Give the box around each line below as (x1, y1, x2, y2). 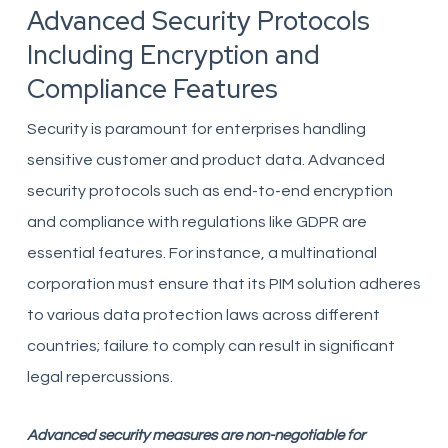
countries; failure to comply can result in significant (26, 338, 395, 354)
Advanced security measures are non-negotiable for (26, 428, 365, 443)
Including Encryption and (26, 38, 320, 72)
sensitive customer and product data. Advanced (26, 152, 385, 168)
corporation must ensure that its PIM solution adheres (26, 276, 421, 292)
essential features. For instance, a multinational (26, 245, 377, 261)
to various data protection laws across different (26, 307, 380, 323)
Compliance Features (26, 72, 278, 106)
